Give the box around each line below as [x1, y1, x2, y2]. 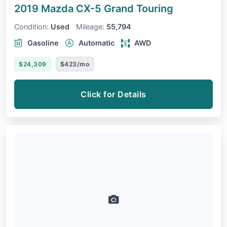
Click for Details [81, 89, 146, 100]
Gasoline [27, 39, 59, 48]
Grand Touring [104, 3, 173, 15]
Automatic [79, 39, 115, 48]
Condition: [14, 22, 49, 31]
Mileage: [76, 22, 104, 31]
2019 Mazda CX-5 [14, 3, 104, 15]
